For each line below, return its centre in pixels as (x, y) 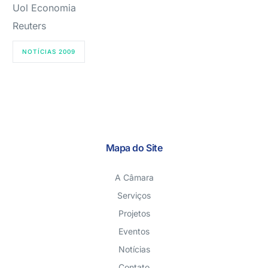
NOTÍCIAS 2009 (49, 51)
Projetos (134, 213)
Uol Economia (45, 8)
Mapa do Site (134, 148)
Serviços (134, 195)
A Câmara (134, 177)
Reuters (30, 26)
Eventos (134, 231)
